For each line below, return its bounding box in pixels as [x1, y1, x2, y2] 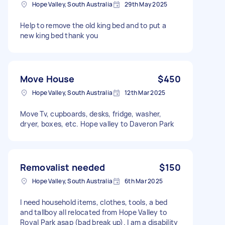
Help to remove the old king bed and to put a [20, 20, 166, 30]
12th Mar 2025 [125, 88, 166, 97]
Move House [20, 72, 75, 85]
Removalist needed [20, 161, 105, 173]
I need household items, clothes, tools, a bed [20, 197, 168, 207]
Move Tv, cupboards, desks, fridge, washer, [20, 108, 162, 119]
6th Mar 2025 [125, 176, 163, 185]
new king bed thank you [20, 30, 98, 40]
